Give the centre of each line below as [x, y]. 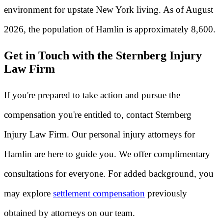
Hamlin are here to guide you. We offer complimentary [107, 154]
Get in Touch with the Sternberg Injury [103, 55]
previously [166, 193]
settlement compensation [99, 193]
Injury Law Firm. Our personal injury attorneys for [99, 134]
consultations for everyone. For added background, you [109, 173]
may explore [28, 193]
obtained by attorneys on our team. [69, 213]
